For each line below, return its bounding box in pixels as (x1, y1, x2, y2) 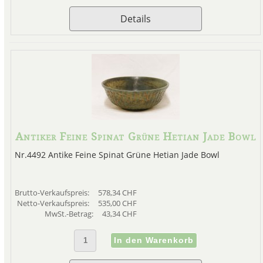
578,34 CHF (97, 187, 137, 198)
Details (120, 12, 151, 26)
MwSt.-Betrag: (44, 208, 95, 220)
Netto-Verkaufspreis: (16, 198, 91, 209)
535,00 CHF (97, 198, 137, 209)
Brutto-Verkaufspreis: (14, 187, 91, 198)
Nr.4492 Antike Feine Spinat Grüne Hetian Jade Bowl (14, 149, 220, 161)
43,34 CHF (102, 208, 137, 220)
